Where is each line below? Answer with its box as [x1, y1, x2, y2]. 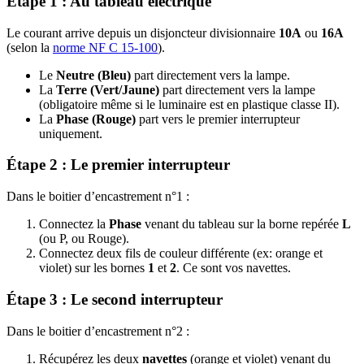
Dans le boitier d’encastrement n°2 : [6, 323, 189, 338]
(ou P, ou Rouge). [39, 232, 129, 246]
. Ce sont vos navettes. [176, 261, 291, 275]
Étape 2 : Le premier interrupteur [6, 156, 230, 174]
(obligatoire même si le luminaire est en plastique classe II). [39, 97, 340, 111]
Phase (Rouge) [56, 111, 136, 126]
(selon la [6, 40, 53, 54]
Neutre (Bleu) [56, 67, 131, 82]
